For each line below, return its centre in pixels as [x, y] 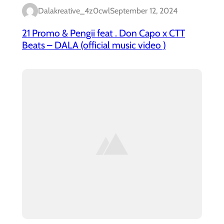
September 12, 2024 [144, 11]
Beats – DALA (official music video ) [94, 45]
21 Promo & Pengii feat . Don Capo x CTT [103, 33]
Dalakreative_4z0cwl [74, 11]
